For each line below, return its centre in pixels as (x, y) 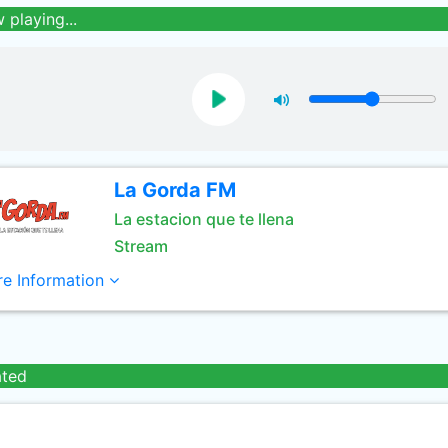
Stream (140, 246)
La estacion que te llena (203, 219)
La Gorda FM (174, 190)
